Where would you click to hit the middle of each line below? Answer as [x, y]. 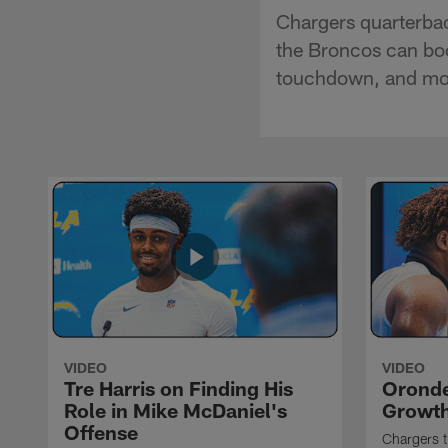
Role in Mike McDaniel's [175, 409]
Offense [101, 431]
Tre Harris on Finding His [178, 387]
